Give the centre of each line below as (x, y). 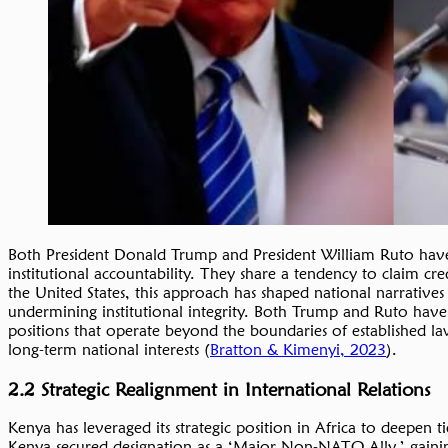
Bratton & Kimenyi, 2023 (298, 349)
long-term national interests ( (109, 349)
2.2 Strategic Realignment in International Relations (219, 388)
